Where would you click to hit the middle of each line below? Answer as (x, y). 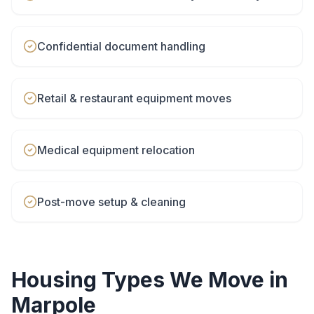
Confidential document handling (121, 46)
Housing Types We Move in (150, 280)
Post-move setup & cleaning (111, 202)
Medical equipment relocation (116, 150)
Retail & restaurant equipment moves (134, 98)
